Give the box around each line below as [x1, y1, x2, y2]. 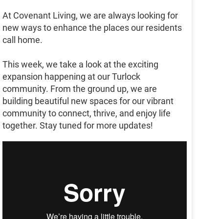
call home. [2, 35, 43, 45]
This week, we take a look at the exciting [2, 59, 158, 70]
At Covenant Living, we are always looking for [2, 10, 178, 21]
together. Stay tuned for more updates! [2, 120, 153, 131]
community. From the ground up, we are [2, 84, 157, 94]
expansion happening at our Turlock [2, 71, 140, 82]
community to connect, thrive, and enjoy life [2, 108, 171, 119]
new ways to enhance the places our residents [2, 22, 182, 33]
